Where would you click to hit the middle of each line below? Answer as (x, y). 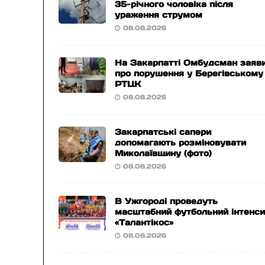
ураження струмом (159, 15)
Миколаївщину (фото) (164, 153)
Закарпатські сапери (163, 132)
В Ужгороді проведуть (167, 201)
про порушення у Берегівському (189, 73)
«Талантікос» (144, 222)
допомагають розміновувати (181, 143)
